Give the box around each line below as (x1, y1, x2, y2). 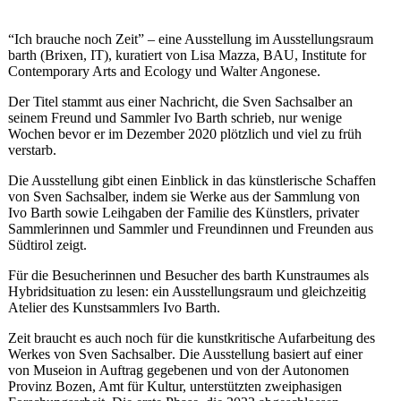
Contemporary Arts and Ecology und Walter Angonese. (7, 64, 320, 80)
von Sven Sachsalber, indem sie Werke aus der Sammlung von (7, 189, 360, 205)
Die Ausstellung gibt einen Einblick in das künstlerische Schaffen (7, 173, 376, 189)
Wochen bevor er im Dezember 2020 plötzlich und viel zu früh (7, 126, 362, 142)
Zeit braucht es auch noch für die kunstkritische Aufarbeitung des (7, 330, 375, 346)
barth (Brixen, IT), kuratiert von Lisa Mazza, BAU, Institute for (7, 47, 366, 64)
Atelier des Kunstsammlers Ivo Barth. (7, 300, 220, 316)
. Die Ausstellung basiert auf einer (171, 346, 363, 363)
